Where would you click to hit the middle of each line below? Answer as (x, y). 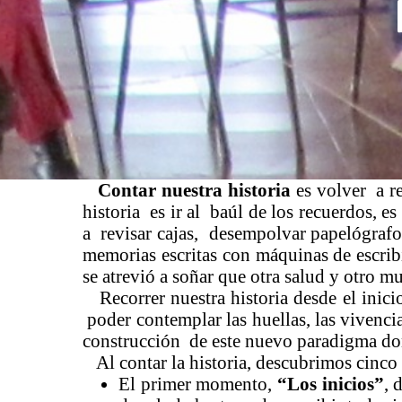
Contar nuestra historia (194, 190)
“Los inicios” (328, 384)
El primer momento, (196, 384)
